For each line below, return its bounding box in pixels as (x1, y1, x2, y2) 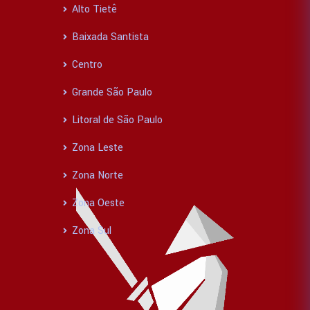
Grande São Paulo (69, 85, 152, 100)
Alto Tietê (69, 2, 117, 17)
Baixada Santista (69, 30, 149, 45)
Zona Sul (69, 224, 111, 239)
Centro (69, 57, 102, 73)
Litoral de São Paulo (69, 113, 163, 128)
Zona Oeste (69, 196, 125, 211)
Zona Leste (69, 140, 123, 156)
